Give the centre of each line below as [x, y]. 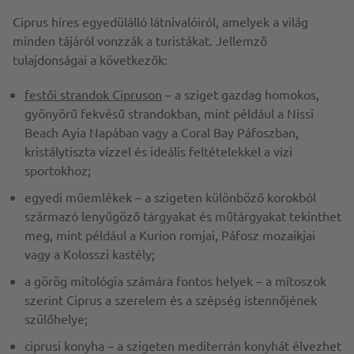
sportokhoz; [58, 170]
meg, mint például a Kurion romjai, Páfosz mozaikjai [170, 235]
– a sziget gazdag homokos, [241, 94]
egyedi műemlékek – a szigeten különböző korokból [170, 197]
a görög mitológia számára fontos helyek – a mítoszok [175, 281]
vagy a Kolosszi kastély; [90, 254]
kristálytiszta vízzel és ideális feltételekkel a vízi [158, 151]
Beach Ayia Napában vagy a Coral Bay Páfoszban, [162, 132]
